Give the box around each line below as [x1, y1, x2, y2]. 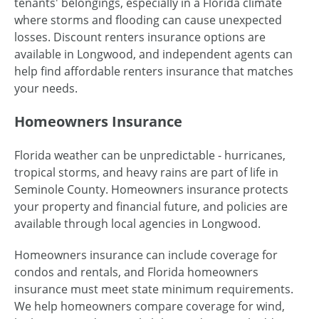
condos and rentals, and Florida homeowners [14, 263, 258, 280]
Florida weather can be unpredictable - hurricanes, [14, 147, 286, 163]
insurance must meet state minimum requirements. [14, 281, 293, 297]
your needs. [14, 80, 78, 96]
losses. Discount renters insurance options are [14, 28, 266, 45]
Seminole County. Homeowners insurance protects [14, 181, 288, 197]
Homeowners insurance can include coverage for [14, 246, 278, 263]
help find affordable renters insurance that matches [14, 63, 293, 79]
